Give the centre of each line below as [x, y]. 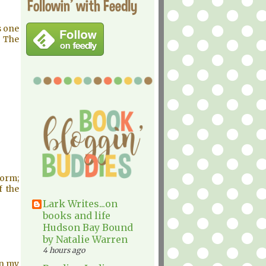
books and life [77, 216]
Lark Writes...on [80, 204]
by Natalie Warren [85, 239]
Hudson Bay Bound [88, 227]
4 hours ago [64, 250]
